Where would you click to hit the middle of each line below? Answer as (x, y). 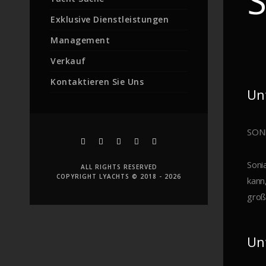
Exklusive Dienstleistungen (110, 19)
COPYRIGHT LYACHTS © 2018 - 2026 (119, 176)
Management (80, 40)
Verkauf (68, 61)
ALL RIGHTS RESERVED (119, 167)
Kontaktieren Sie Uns (97, 82)
